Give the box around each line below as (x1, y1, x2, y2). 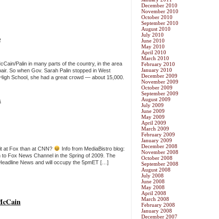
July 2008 (141, 173, 164, 179)
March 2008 (141, 196, 169, 202)
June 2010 (141, 38, 165, 44)
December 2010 (141, 2, 177, 9)
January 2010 (141, 67, 172, 73)
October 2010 (141, 14, 173, 21)
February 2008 (141, 202, 175, 208)
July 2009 (141, 102, 164, 109)
